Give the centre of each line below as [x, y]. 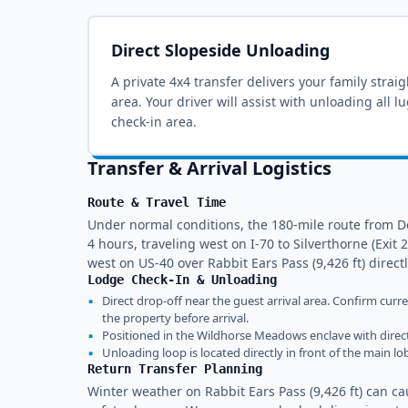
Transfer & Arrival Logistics [209, 168]
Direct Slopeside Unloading [220, 50]
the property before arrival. [175, 318]
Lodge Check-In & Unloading [182, 280]
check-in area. [154, 122]
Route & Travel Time [157, 202]
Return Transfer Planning [175, 369]
